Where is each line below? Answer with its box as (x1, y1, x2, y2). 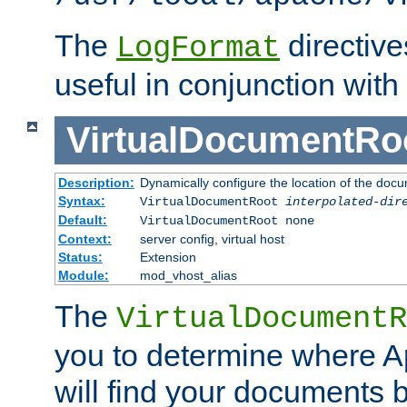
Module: (57, 267, 109, 283)
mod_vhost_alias (139, 267, 237, 283)
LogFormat (116, 31, 280, 66)
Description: (57, 174, 134, 190)
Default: (57, 212, 107, 227)
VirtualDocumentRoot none (139, 213, 314, 228)
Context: (57, 231, 112, 246)
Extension (139, 249, 196, 264)
